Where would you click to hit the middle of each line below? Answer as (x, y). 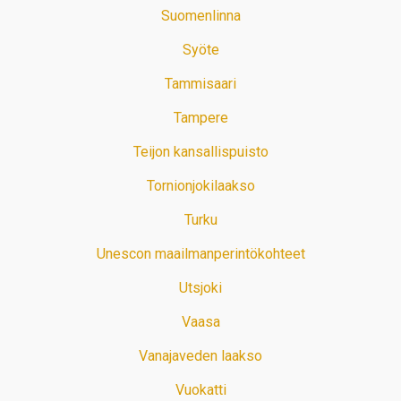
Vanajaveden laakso (200, 356)
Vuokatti (200, 390)
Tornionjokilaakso (200, 186)
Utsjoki (200, 288)
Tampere (200, 118)
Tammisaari (200, 84)
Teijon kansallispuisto (200, 152)
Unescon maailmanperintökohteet (200, 254)
